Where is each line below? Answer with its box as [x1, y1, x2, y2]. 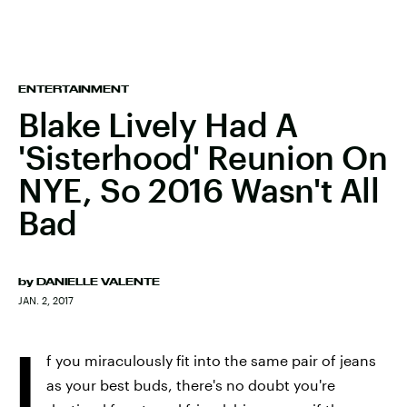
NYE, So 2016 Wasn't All [18, 171, 380, 209]
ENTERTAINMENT [18, 84, 129, 94]
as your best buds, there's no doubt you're [46, 376, 335, 393]
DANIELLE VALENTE [36, 276, 160, 287]
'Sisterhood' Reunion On [18, 138, 388, 176]
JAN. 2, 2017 [18, 294, 74, 306]
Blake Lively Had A [18, 105, 298, 144]
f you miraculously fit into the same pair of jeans [46, 352, 376, 369]
